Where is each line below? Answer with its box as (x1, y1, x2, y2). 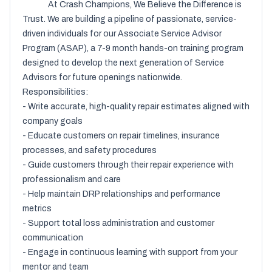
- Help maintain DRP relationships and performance (22, 189, 220, 199)
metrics (22, 204, 52, 214)
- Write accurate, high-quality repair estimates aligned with (22, 102, 250, 112)
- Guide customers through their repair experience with (22, 160, 234, 170)
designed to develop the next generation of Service (22, 58, 224, 68)
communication (22, 233, 83, 243)
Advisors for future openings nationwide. (22, 73, 182, 83)
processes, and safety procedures (22, 146, 157, 155)
